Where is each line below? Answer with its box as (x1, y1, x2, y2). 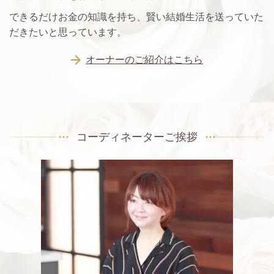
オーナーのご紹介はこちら (86, 54, 203, 65)
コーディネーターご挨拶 (76, 131, 198, 144)
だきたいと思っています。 (9, 26, 127, 37)
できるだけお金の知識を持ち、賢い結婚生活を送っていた (9, 11, 264, 22)
